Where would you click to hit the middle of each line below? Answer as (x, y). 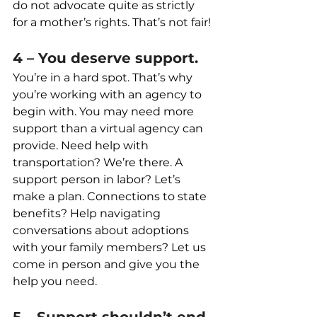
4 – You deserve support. (105, 58)
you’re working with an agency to (109, 95)
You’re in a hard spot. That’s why (104, 78)
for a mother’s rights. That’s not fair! (112, 23)
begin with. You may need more (105, 112)
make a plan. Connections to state (111, 197)
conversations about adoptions (102, 231)
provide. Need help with (82, 146)
